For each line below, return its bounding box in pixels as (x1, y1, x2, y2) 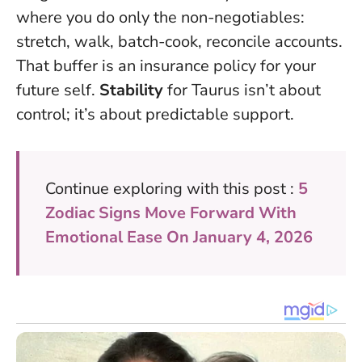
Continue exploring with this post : (45, 177, 298, 200)
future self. (16, 78, 99, 101)
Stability (99, 78, 163, 101)
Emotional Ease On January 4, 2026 (45, 225, 313, 248)
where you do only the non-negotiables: (16, 6, 305, 28)
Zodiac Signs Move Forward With (45, 201, 297, 224)
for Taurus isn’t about (163, 78, 321, 101)
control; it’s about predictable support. (16, 103, 294, 125)
